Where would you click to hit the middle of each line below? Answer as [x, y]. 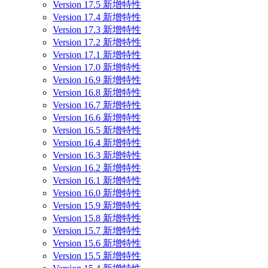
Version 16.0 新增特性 [97, 193]
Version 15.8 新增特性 [97, 218]
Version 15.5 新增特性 [97, 255]
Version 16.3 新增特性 [97, 155]
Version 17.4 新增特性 [97, 17]
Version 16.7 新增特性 [97, 105]
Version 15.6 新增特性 [97, 243]
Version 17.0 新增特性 [97, 67]
